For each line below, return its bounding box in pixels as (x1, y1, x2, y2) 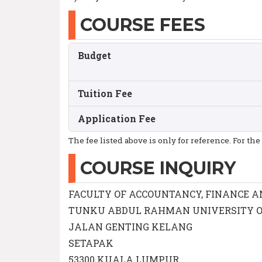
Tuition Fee (78, 87, 132, 99)
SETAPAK (68, 237, 113, 249)
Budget (78, 49, 111, 61)
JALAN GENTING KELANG (68, 220, 192, 233)
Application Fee (78, 112, 156, 125)
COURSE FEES (80, 14, 205, 36)
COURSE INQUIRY (80, 157, 236, 179)
